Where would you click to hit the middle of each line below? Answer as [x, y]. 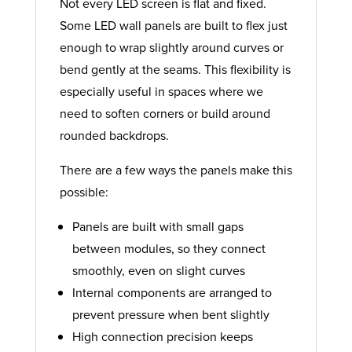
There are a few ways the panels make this [176, 170]
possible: [84, 192]
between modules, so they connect [169, 249]
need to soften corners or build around [165, 114]
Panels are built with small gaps [158, 227]
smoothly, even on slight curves [158, 271]
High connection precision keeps [162, 337]
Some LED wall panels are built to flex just [173, 26]
